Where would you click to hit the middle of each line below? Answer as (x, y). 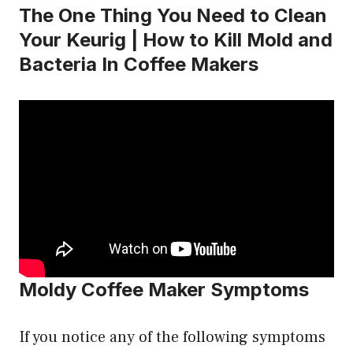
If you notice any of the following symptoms (172, 337)
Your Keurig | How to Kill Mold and (176, 39)
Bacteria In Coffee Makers (139, 64)
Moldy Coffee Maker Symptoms (164, 289)
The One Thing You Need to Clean (173, 15)
